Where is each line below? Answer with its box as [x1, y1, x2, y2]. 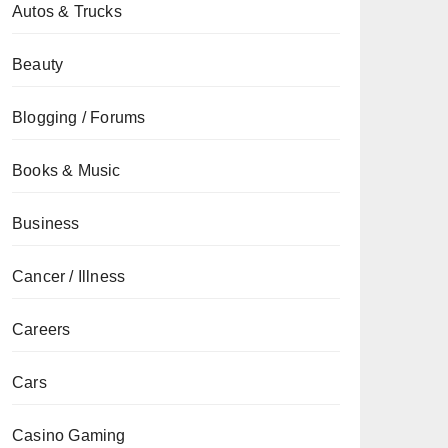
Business [12, 215, 80, 232]
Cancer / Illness [12, 268, 126, 285]
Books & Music [12, 162, 121, 179]
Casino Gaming [12, 427, 126, 444]
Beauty [12, 56, 64, 73]
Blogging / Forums [12, 109, 146, 126]
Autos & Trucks [12, 3, 122, 20]
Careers [12, 321, 71, 338]
